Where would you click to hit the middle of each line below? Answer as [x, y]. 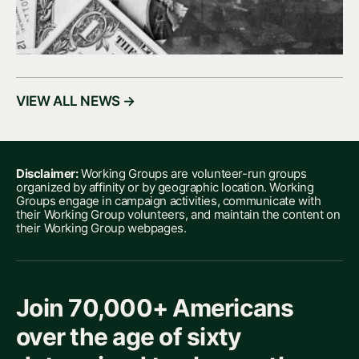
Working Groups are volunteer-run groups [192, 174]
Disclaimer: [47, 174]
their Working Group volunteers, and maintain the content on [178, 215]
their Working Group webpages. [101, 228]
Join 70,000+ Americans [155, 308]
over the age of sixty [129, 337]
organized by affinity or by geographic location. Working [165, 188]
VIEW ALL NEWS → [76, 101]
